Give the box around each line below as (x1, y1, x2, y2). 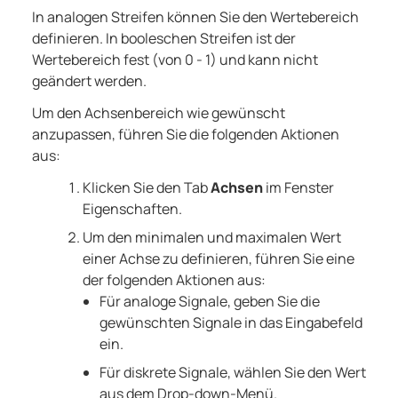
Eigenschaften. (82, 199, 182, 219)
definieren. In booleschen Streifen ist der (32, 28, 296, 49)
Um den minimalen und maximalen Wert (82, 227, 341, 248)
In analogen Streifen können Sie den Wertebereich (32, 7, 359, 28)
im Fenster (262, 178, 334, 198)
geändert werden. (32, 71, 147, 92)
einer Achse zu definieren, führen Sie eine (82, 249, 354, 269)
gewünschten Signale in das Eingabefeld (99, 313, 362, 333)
